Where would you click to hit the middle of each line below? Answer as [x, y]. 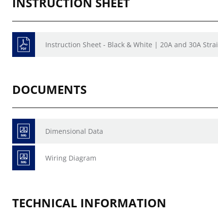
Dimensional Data [74, 131]
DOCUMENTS [49, 89]
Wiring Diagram [71, 158]
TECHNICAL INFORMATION [89, 203]
